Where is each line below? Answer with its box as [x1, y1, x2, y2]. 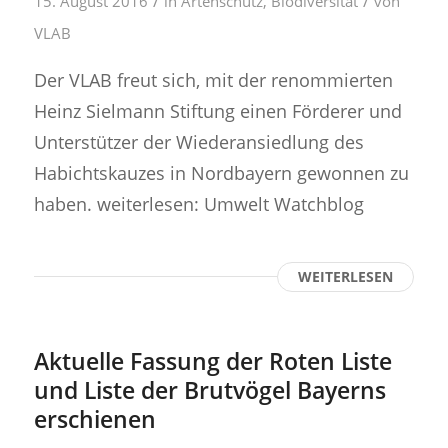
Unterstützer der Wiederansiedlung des [33, 129, 364, 155]
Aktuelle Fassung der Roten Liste [33, 345, 392, 378]
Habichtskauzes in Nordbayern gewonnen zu [33, 160, 409, 186]
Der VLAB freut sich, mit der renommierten [33, 67, 393, 93]
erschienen [33, 403, 156, 436]
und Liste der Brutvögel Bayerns [33, 374, 386, 407]
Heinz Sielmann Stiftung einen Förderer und [33, 98, 402, 124]
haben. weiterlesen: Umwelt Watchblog [33, 191, 364, 217]
